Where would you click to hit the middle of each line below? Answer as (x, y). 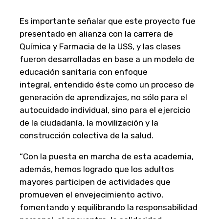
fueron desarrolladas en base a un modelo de (107, 59)
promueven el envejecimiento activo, (91, 195)
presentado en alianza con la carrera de (96, 34)
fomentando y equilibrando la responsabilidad (109, 208)
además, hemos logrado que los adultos (97, 169)
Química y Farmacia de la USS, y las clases (100, 47)
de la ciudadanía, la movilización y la (89, 123)
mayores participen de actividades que (95, 182)
